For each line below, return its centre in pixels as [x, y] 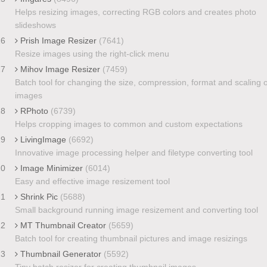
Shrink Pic [39, 196]
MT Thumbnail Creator [63, 225]
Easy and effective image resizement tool [92, 181]
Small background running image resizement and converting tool [136, 209]
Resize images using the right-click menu [92, 53]
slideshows [35, 25]
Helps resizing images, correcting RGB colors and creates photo [135, 12]
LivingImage [43, 139]
